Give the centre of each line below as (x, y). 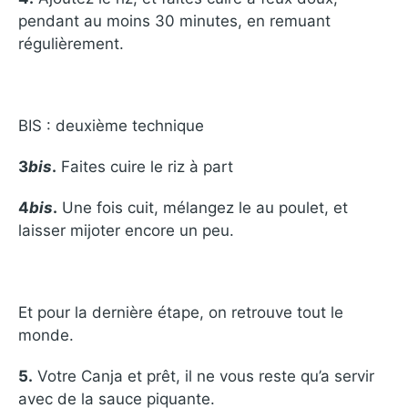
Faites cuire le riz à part (145, 166)
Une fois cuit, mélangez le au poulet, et (203, 207)
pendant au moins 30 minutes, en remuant (174, 21)
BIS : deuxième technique (111, 125)
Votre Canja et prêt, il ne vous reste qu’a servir (204, 376)
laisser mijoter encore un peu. (126, 230)
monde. (46, 335)
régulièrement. (71, 44)
